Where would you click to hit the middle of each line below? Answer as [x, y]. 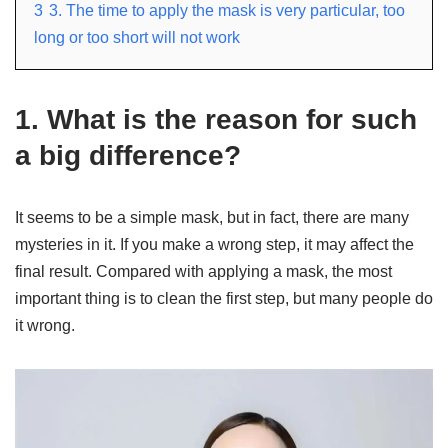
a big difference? [128, 155]
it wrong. [45, 325]
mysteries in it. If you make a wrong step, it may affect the [214, 244]
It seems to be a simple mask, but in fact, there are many [212, 217]
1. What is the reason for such [216, 119]
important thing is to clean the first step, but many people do [224, 298]
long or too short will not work [137, 37]
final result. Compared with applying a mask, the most [203, 271]
